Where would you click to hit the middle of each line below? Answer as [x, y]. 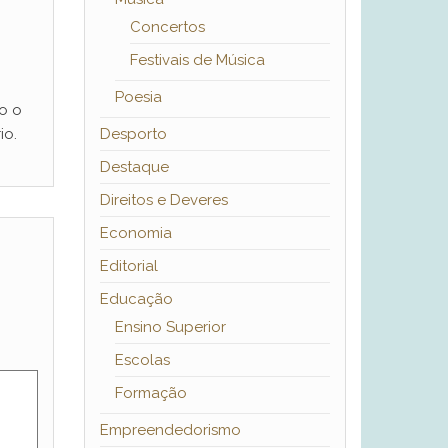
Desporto [133, 134]
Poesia [138, 97]
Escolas [142, 360]
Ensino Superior [170, 327]
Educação [136, 299]
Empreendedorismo [170, 430]
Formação [150, 393]
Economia [135, 233]
